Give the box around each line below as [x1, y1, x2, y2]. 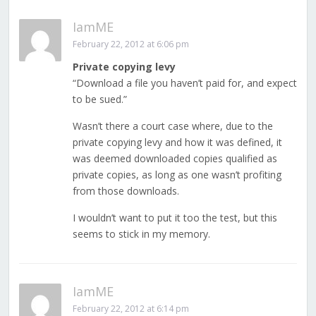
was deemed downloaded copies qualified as [72, 152, 277, 166]
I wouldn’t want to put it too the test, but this [72, 211, 277, 225]
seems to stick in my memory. [72, 227, 210, 241]
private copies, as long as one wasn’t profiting [72, 168, 281, 182]
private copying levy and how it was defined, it [72, 135, 282, 150]
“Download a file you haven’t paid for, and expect [72, 76, 297, 90]
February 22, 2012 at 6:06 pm [72, 38, 189, 51]
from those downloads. [72, 184, 179, 198]
